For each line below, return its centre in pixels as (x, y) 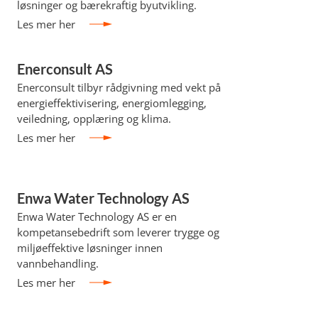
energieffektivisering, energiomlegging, (111, 103)
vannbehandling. (57, 263)
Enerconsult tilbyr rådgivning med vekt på (119, 87)
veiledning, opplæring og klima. (94, 119)
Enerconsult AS (65, 69)
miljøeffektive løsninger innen (89, 248)
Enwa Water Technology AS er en (97, 216)
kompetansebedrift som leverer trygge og (118, 232)
